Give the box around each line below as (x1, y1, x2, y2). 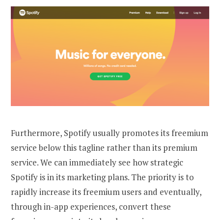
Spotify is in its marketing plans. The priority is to (11, 171, 194, 183)
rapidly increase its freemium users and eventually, (11, 186, 201, 197)
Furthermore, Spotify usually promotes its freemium (11, 127, 208, 138)
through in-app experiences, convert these (11, 200, 171, 212)
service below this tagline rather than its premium (11, 141, 197, 153)
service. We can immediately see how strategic (11, 156, 183, 168)
